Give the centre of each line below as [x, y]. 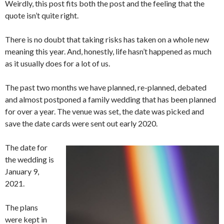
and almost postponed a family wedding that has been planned [110, 99]
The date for [26, 147]
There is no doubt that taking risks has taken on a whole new [107, 39]
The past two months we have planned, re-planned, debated [106, 87]
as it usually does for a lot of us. [57, 63]
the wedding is [29, 159]
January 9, [22, 171]
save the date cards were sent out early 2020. [81, 123]
